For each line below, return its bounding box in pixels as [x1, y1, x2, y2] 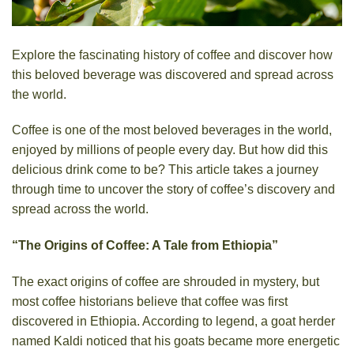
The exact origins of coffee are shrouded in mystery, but [12, 274, 319, 288]
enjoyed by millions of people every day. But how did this [12, 143, 328, 157]
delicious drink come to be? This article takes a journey [12, 163, 318, 177]
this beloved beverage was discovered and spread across [12, 67, 333, 81]
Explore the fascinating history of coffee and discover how [12, 47, 333, 62]
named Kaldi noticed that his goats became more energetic [12, 333, 340, 348]
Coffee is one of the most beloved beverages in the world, [12, 123, 332, 137]
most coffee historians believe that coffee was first [12, 294, 288, 308]
